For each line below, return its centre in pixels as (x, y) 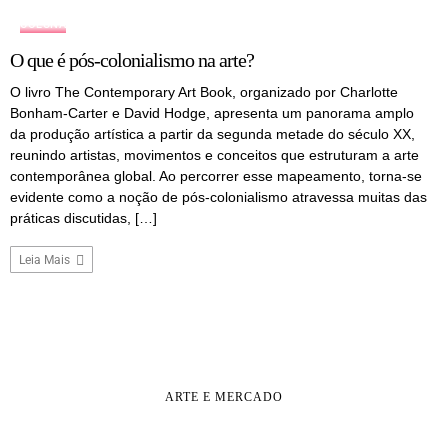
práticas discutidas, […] (83, 217)
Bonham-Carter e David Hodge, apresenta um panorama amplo (212, 112)
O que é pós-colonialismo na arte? (132, 59)
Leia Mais (46, 259)
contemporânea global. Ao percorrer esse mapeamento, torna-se (216, 175)
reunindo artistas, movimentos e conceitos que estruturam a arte (214, 154)
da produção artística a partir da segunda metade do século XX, (212, 133)
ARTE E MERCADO (223, 397)
